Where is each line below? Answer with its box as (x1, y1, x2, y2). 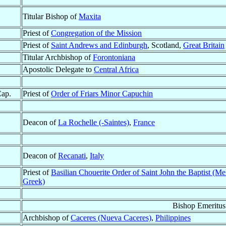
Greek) (23, 177, 45, 186)
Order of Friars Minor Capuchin (51, 89, 153, 98)
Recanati (58, 151, 86, 160)
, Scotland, (147, 41, 183, 50)
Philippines (155, 213, 191, 222)
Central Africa (94, 65, 139, 74)
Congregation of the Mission (51, 29, 142, 38)
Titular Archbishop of (23, 53, 93, 62)
